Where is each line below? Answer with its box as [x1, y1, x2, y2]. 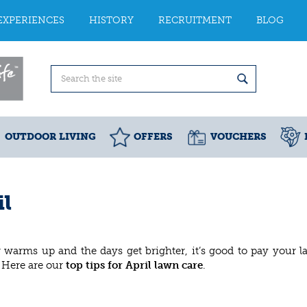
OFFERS [134, 131, 173, 143]
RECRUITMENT [158, 14, 232, 26]
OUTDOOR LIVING [5, 131, 96, 143]
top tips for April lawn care [66, 258, 203, 271]
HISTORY [89, 14, 134, 26]
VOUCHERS [210, 131, 267, 143]
